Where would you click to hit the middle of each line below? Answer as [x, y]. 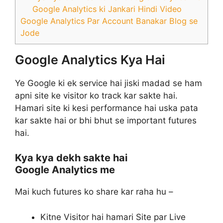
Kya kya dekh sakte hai [71, 158]
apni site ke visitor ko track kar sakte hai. [96, 95]
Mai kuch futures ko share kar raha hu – [94, 192]
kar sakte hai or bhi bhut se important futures [106, 120]
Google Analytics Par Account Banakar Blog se [109, 21]
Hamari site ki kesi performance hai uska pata [107, 108]
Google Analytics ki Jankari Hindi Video [107, 9]
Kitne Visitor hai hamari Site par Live [113, 217]
